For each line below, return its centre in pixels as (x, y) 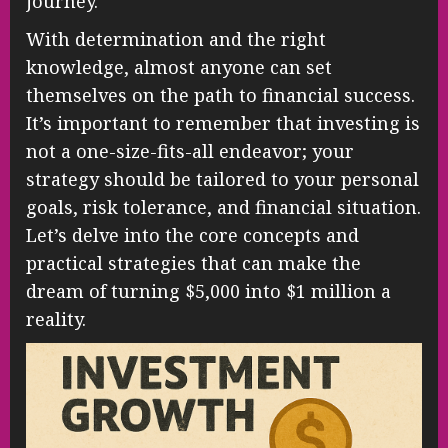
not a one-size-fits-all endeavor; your (190, 151)
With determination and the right (176, 39)
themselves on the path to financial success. (220, 95)
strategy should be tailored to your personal (222, 179)
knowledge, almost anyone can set (179, 67)
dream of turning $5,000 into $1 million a (208, 291)
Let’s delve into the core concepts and (192, 235)
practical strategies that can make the (193, 263)
